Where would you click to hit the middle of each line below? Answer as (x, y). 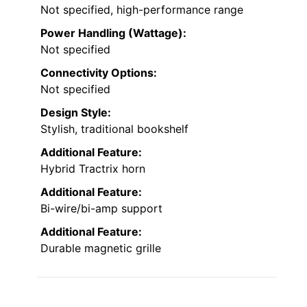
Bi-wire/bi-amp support (101, 209)
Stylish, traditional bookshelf (114, 129)
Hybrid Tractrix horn (93, 169)
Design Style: (76, 113)
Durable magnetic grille (101, 248)
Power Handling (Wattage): (113, 33)
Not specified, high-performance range (142, 10)
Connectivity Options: (99, 73)
